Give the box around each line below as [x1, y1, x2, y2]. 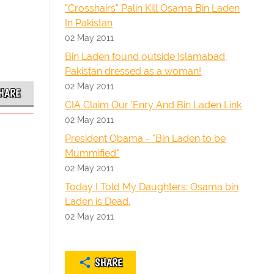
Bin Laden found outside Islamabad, [65, 51, 228, 62]
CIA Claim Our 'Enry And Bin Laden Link [65, 99, 242, 111]
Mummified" [65, 147, 120, 159]
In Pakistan [65, 17, 113, 29]
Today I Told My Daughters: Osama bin [65, 181, 239, 193]
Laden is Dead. [65, 196, 131, 207]
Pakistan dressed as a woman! [65, 65, 202, 77]
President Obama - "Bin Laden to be [65, 133, 226, 144]
